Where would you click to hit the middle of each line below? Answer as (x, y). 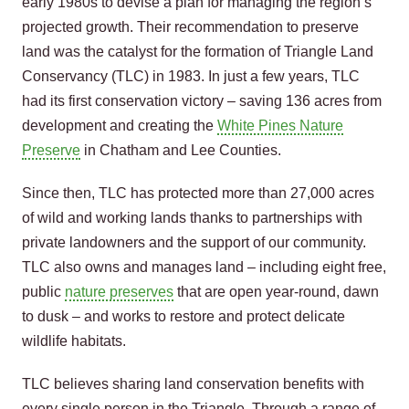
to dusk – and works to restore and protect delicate (184, 316)
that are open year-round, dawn (276, 292)
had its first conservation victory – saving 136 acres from (202, 101)
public (43, 292)
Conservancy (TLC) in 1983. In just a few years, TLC (191, 76)
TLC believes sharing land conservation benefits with (193, 384)
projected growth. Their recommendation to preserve (190, 27)
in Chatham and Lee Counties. (181, 150)
